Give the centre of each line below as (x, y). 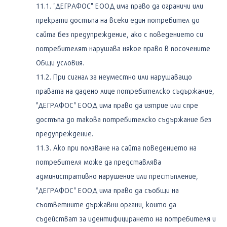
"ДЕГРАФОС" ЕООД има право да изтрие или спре (117, 105)
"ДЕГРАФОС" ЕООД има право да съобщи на (107, 190)
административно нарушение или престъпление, (117, 176)
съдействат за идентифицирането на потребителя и (126, 218)
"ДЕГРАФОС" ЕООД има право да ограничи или (128, 6)
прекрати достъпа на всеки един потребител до (118, 20)
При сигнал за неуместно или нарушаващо (123, 77)
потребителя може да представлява (99, 162)
